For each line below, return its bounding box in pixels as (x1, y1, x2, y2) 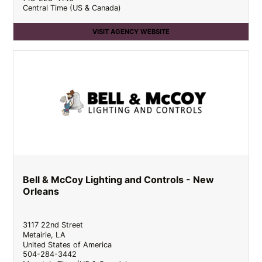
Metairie (23, 230, 51, 240)
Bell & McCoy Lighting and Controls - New (23, 174, 215, 186)
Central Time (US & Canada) (23, 4, 122, 13)
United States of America (23, 240, 112, 249)
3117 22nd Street (23, 220, 84, 230)
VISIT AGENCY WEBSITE (92, 27, 170, 36)
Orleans (23, 185, 60, 198)
